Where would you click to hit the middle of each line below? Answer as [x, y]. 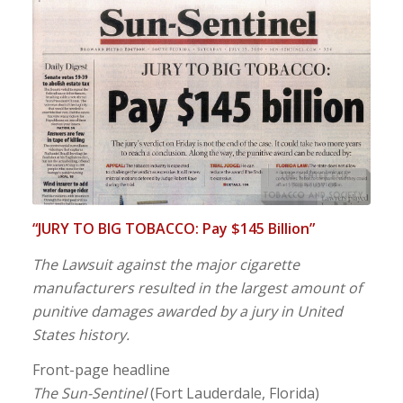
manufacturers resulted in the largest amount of [197, 287]
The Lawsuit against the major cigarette [166, 264]
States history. [81, 334]
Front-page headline [101, 370]
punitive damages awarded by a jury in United [187, 311]
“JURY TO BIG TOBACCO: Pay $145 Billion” [173, 229]
